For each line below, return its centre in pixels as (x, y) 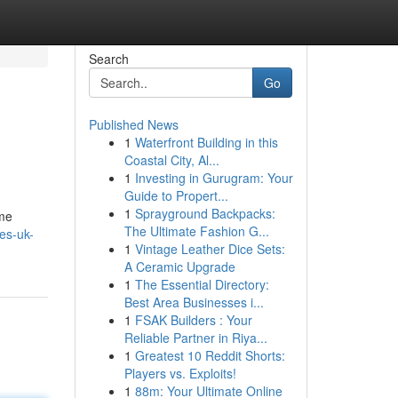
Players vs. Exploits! (180, 373)
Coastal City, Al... (171, 160)
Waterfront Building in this (206, 142)
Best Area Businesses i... (194, 302)
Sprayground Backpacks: (205, 213)
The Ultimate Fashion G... (196, 231)
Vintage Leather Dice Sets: (210, 249)
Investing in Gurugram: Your (214, 178)
